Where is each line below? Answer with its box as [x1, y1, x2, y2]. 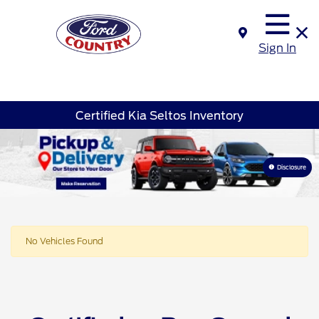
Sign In [258, 41, 296, 55]
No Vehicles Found [26, 235, 103, 246]
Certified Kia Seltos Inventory [75, 108, 244, 122]
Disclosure [277, 163, 306, 171]
